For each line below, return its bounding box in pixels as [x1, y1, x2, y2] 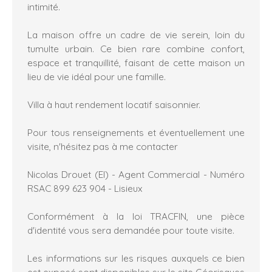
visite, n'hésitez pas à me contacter [27, 140, 178, 152]
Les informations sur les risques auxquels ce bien [27, 251, 245, 264]
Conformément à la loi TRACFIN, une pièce [27, 209, 245, 222]
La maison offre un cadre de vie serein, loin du [27, 28, 245, 41]
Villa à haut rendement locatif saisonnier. [27, 98, 200, 110]
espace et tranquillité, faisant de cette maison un [27, 56, 245, 69]
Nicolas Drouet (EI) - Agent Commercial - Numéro [27, 168, 245, 180]
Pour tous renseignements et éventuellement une [27, 126, 245, 138]
